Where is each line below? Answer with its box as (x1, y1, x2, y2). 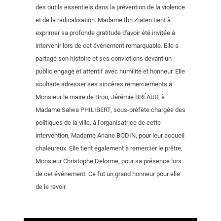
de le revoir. (36, 183, 67, 190)
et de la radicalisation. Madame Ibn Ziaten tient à (36, 16, 171, 24)
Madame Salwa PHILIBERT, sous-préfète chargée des (36, 106, 185, 113)
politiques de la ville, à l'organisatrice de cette (36, 119, 161, 126)
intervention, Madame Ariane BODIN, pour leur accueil (36, 132, 184, 139)
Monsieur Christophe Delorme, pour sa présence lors (36, 157, 182, 165)
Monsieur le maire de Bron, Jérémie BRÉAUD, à (36, 93, 165, 101)
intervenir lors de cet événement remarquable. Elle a (36, 42, 179, 49)
